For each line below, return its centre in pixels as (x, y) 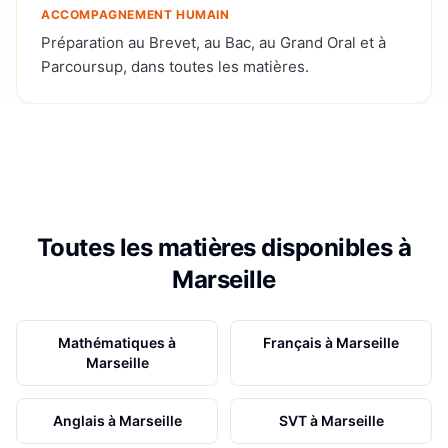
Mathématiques (111, 342)
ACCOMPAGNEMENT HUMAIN (135, 14)
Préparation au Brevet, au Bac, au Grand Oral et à (213, 42)
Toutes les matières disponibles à (224, 247)
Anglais (78, 420)
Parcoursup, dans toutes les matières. (175, 66)
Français (292, 342)
